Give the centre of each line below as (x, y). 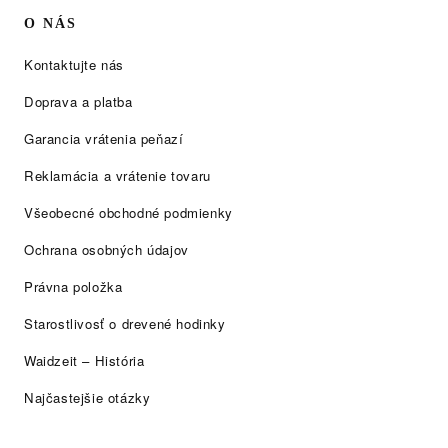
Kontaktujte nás (74, 64)
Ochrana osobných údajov (106, 249)
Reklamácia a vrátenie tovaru (117, 175)
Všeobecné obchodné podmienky (128, 212)
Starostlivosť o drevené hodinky (125, 323)
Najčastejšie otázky (87, 397)
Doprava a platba (78, 101)
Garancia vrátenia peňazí (104, 138)
